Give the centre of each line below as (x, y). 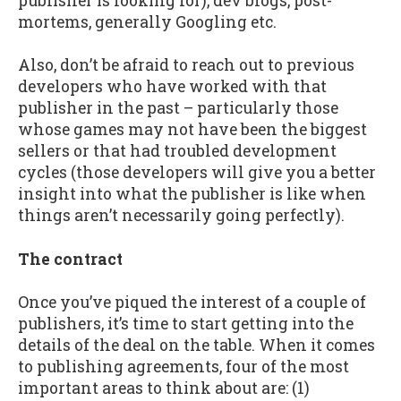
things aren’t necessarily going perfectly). (183, 216)
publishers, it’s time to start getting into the (186, 324)
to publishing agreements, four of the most (183, 367)
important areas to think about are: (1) (164, 388)
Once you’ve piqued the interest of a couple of (192, 303)
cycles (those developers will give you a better (197, 173)
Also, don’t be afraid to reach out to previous (186, 65)
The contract (70, 259)
